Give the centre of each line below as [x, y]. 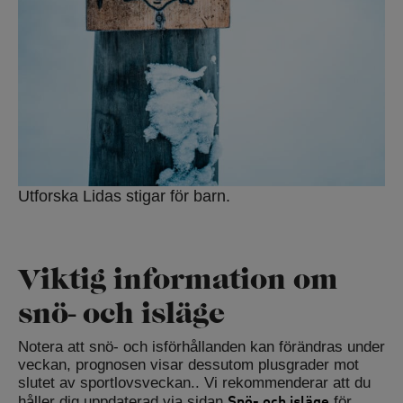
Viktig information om [178, 279]
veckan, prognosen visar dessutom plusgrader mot [188, 365]
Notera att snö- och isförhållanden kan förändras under [201, 347]
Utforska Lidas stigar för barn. [124, 197]
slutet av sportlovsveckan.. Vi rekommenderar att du [194, 383]
